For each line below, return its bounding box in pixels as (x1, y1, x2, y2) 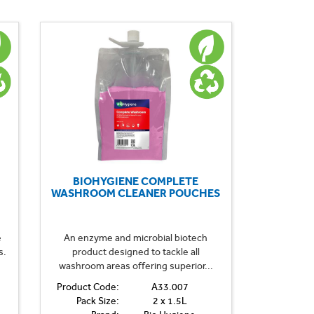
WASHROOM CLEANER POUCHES (51, 186, 221, 200)
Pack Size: (76, 294, 119, 307)
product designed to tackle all (71, 245, 200, 258)
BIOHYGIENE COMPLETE (73, 174, 199, 188)
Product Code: (56, 280, 119, 293)
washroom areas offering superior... (58, 259, 213, 272)
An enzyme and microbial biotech (64, 231, 208, 244)
